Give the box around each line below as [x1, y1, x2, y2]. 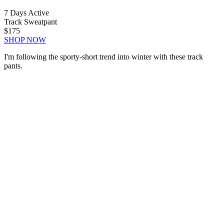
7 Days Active [4, 8, 49, 17]
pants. [4, 61, 22, 70]
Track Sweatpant [4, 17, 57, 26]
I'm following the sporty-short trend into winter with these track [4, 52, 203, 61]
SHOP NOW [4, 35, 46, 44]
